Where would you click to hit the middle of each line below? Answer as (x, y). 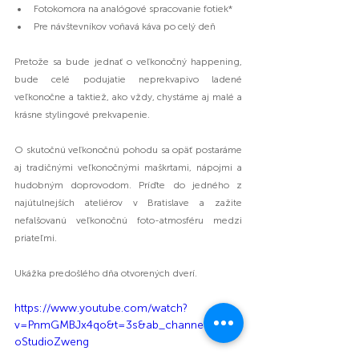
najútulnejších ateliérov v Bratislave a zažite (128, 202)
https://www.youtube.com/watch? (101, 308)
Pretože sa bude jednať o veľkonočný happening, (128, 61)
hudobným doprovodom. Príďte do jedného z (128, 185)
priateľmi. (36, 238)
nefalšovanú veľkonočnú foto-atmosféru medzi (128, 220)
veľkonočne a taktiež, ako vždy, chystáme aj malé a (128, 97)
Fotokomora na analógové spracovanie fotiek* (133, 8)
